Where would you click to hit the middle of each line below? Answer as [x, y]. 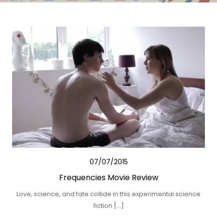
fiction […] [108, 206]
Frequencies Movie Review [108, 178]
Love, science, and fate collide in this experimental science [108, 194]
